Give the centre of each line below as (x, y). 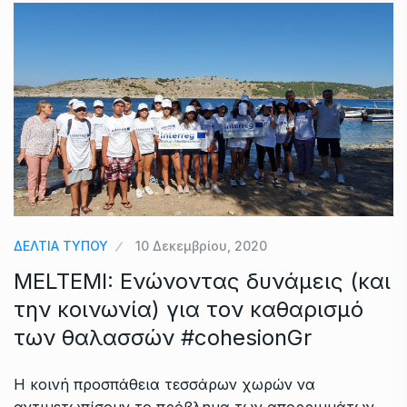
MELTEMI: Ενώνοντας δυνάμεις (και (202, 282)
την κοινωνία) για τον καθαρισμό (189, 310)
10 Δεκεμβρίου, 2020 (201, 246)
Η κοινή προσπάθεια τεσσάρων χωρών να (164, 385)
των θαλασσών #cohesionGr (163, 338)
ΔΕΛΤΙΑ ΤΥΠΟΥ (61, 246)
